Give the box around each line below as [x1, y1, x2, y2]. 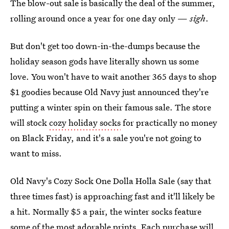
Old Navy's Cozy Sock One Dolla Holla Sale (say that [10, 175, 211, 187]
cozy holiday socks [49, 117, 121, 128]
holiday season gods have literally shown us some [10, 55, 199, 67]
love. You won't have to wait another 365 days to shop [10, 71, 217, 82]
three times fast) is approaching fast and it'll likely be [10, 190, 215, 202]
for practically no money [121, 117, 217, 128]
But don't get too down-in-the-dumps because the [10, 40, 200, 52]
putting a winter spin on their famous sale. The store [10, 101, 211, 113]
